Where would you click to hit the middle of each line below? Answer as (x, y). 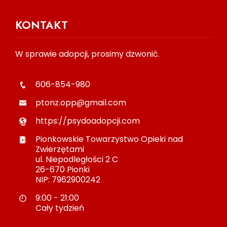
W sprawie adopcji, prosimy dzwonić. (87, 54)
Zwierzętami (60, 149)
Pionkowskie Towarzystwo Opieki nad (109, 139)
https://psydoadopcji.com (88, 121)
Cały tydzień (60, 208)
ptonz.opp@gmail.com (81, 102)
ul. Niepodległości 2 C (77, 159)
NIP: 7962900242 (68, 179)
